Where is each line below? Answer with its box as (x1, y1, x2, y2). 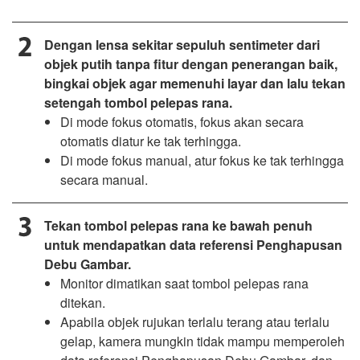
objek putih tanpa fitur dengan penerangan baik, (44, 54, 337, 73)
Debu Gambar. (44, 254, 131, 273)
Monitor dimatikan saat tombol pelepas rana (60, 273, 309, 292)
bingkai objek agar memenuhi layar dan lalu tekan (44, 73, 346, 92)
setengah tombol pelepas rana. (44, 92, 232, 112)
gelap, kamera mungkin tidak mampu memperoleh (60, 331, 345, 350)
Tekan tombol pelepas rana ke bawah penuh (44, 215, 313, 235)
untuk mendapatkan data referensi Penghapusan (44, 235, 342, 254)
